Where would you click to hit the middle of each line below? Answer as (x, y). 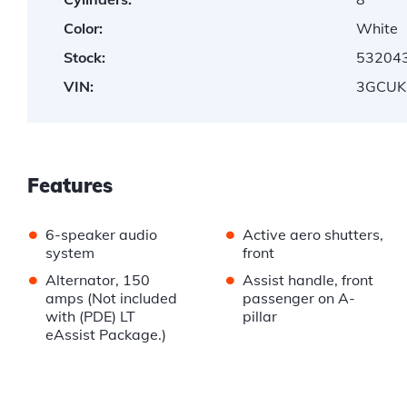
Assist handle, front (308, 280)
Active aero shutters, (313, 235)
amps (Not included (111, 298)
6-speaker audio (101, 235)
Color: (83, 29)
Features (70, 186)
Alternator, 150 (98, 280)
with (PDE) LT (90, 317)
